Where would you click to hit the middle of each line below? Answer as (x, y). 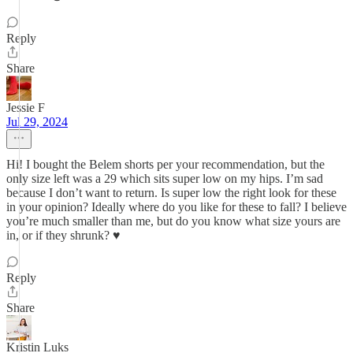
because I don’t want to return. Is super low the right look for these (171, 193)
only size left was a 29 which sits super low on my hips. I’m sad (165, 178)
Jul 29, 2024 (37, 122)
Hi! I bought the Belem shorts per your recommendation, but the (165, 164)
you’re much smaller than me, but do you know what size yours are (173, 221)
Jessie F (26, 108)
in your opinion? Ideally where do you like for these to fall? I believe (176, 207)
